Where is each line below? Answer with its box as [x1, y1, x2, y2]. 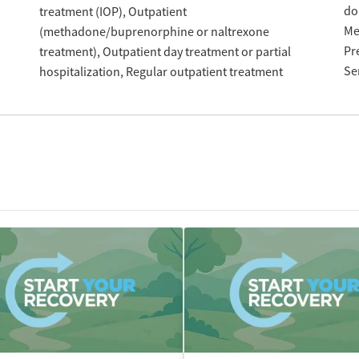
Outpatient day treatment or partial [102, 43, 291, 60]
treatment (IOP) [38, 3, 123, 20]
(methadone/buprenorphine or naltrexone [38, 23, 269, 40]
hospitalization [38, 63, 120, 80]
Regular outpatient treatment [125, 63, 283, 80]
